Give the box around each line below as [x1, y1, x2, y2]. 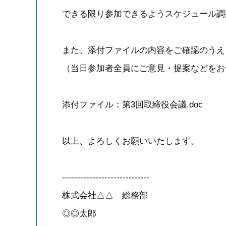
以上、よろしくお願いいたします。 [62, 136, 199, 146]
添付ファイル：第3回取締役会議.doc [62, 100, 203, 109]
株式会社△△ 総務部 [62, 191, 148, 200]
